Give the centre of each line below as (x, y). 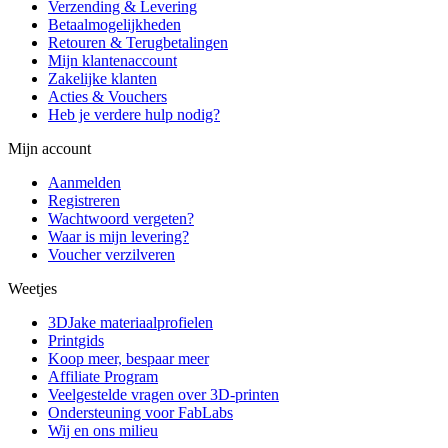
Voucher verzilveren (111, 255)
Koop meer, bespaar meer (128, 359)
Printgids (76, 341)
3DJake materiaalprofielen (130, 323)
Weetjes (32, 289)
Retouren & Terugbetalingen (138, 43)
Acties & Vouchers (107, 97)
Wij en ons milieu (103, 431)
